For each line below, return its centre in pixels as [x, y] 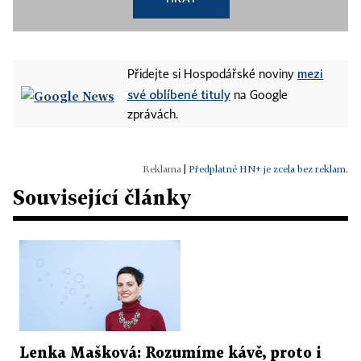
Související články [102, 197]
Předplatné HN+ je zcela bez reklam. [268, 169]
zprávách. [153, 116]
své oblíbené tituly [179, 95]
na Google [259, 96]
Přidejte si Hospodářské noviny [212, 75]
